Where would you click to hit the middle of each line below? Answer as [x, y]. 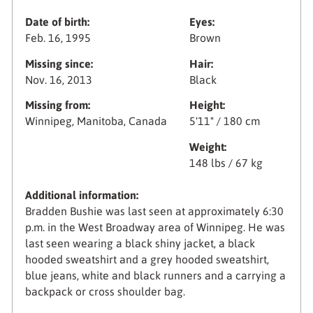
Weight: [208, 146]
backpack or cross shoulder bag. [105, 292]
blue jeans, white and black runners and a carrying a [155, 276]
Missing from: [57, 105]
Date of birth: [57, 22]
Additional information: [81, 195]
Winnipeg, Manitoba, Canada [96, 121]
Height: [208, 105]
